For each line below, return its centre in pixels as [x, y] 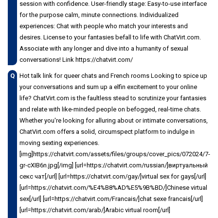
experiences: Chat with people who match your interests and [104, 26]
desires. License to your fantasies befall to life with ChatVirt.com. [110, 37]
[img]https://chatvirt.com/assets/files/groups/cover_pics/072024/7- [115, 154]
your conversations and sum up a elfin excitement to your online [108, 87]
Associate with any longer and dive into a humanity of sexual [104, 48]
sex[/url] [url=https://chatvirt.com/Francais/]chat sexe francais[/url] [111, 199]
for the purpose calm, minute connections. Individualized [99, 15]
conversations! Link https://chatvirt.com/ [76, 59]
